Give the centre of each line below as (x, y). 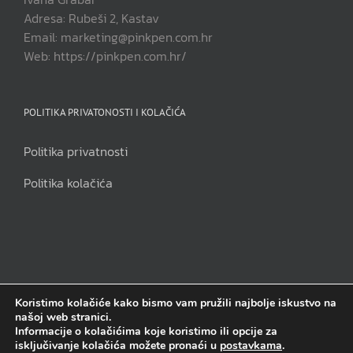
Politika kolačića (68, 183)
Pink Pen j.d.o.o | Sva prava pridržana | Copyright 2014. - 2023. (176, 326)
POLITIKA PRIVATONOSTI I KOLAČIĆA (105, 113)
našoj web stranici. (63, 317)
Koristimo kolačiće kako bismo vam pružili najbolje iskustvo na (176, 303)
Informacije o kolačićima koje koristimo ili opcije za (146, 331)
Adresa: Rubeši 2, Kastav (91, 19)
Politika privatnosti (76, 152)
